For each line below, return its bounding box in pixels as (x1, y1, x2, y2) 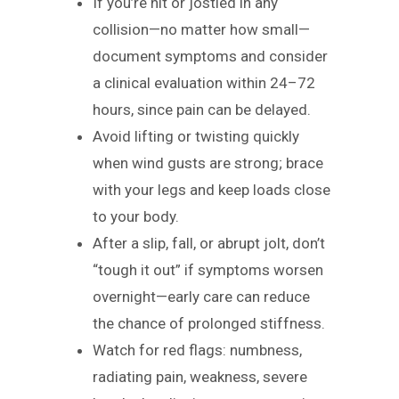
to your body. (93, 208, 179, 225)
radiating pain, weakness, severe (93, 368, 307, 386)
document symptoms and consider (93, 47, 328, 65)
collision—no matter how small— (93, 20, 310, 38)
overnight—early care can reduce (93, 288, 310, 305)
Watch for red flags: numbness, (93, 341, 302, 359)
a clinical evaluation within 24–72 (93, 74, 315, 92)
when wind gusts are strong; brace (93, 154, 323, 172)
